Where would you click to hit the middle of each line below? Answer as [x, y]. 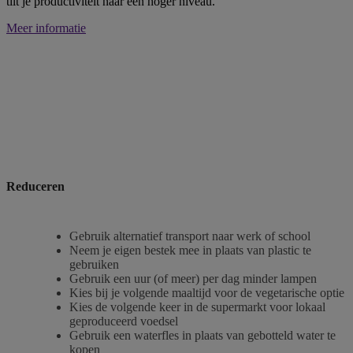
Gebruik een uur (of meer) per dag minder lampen [193, 279]
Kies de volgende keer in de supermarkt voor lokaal [197, 307]
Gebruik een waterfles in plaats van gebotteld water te [203, 336]
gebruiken [94, 265]
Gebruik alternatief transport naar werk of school [190, 236]
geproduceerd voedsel [124, 321]
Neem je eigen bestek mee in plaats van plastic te [190, 251]
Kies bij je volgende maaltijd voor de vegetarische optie [207, 293]
